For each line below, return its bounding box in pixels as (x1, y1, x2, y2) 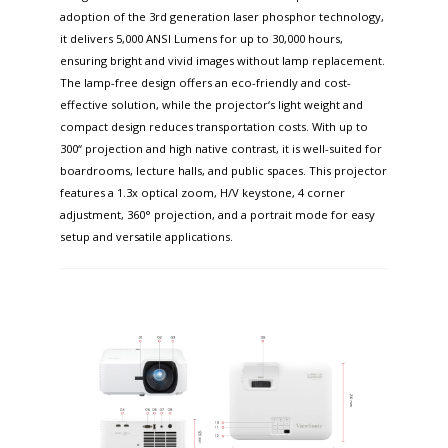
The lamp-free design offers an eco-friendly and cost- (60, 75, 351, 91)
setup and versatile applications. (60, 229, 233, 245)
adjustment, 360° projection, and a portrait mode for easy (60, 207, 375, 223)
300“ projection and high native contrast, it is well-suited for (60, 141, 382, 157)
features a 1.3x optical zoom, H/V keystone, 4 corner (60, 185, 345, 201)
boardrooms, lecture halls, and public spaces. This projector (60, 163, 387, 179)
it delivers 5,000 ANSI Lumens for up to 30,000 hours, (60, 31, 343, 47)
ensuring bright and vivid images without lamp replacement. (60, 53, 385, 69)
